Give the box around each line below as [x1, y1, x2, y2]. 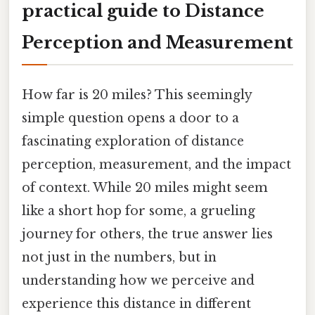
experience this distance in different [22, 295, 251, 311]
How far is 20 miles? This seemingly [22, 86, 252, 103]
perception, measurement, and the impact [22, 156, 291, 172]
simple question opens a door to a [22, 110, 239, 126]
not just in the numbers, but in [22, 249, 217, 265]
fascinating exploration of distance [22, 133, 244, 149]
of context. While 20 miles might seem [22, 179, 268, 195]
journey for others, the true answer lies [22, 226, 273, 242]
